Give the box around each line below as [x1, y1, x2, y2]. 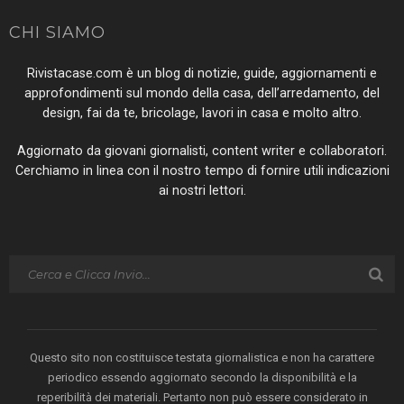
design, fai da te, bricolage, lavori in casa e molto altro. [42, 106, 362, 122]
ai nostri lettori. [158, 183, 246, 199]
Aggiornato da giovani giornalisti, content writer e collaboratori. [17, 143, 387, 160]
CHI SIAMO [9, 23, 106, 43]
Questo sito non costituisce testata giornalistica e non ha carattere [30, 351, 374, 365]
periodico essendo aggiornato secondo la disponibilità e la [47, 371, 357, 385]
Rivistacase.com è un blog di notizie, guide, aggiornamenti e [27, 66, 377, 82]
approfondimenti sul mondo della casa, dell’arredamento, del [24, 86, 380, 102]
